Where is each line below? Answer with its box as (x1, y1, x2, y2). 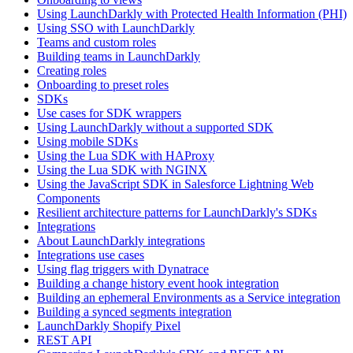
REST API (37, 333, 91, 347)
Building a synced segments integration (37, 305, 232, 319)
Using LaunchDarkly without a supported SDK (37, 121, 273, 135)
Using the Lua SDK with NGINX (37, 163, 207, 177)
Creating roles (37, 64, 106, 78)
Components (37, 191, 100, 206)
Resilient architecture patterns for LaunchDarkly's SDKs (37, 206, 317, 220)
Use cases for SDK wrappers (37, 106, 181, 121)
